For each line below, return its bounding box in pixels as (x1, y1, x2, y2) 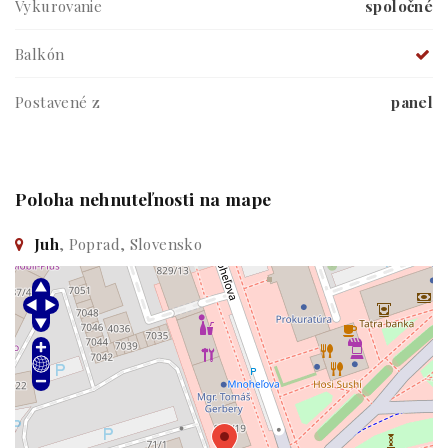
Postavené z (15, 92, 101, 112)
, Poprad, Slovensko (58, 234, 202, 254)
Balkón (15, 44, 65, 64)
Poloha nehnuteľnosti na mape (15, 187, 272, 210)
